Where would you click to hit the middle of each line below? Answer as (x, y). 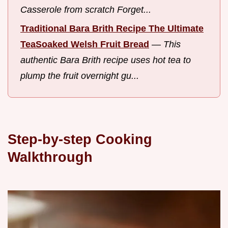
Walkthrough (50, 157)
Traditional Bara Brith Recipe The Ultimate (112, 28)
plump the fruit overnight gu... (80, 76)
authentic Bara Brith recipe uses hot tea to (106, 60)
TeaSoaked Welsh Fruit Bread (85, 44)
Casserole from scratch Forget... (86, 10)
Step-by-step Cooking (80, 139)
